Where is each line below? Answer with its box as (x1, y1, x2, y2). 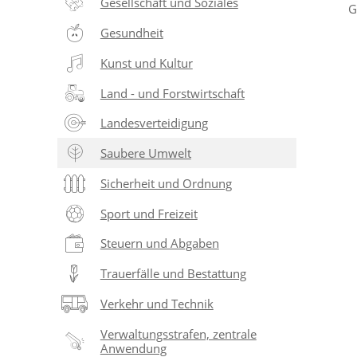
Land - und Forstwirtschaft (100, 84, 245, 101)
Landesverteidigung (100, 115, 208, 131)
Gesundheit (100, 25, 163, 41)
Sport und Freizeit (100, 205, 198, 222)
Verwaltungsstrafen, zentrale (100, 325, 257, 342)
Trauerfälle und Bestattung (100, 265, 246, 282)
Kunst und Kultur (100, 54, 193, 71)
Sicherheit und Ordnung (100, 175, 232, 191)
